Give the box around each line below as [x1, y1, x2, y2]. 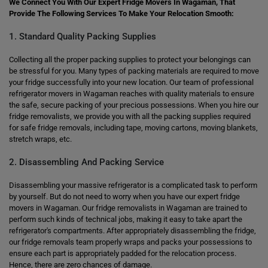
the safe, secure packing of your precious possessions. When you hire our [9, 100, 258, 109]
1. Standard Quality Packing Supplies [9, 31, 156, 42]
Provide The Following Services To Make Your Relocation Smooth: [9, 9, 234, 18]
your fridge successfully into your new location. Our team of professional [9, 78, 254, 87]
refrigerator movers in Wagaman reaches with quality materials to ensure [9, 89, 254, 98]
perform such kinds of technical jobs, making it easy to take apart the [9, 215, 242, 224]
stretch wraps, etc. [9, 135, 72, 144]
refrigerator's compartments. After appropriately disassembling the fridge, [9, 226, 256, 235]
